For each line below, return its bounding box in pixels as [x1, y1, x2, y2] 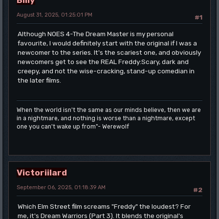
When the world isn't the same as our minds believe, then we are [17, 106, 201, 113]
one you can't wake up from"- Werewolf [17, 123, 129, 130]
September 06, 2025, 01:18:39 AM [17, 184, 106, 191]
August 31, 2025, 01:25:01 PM [17, 11, 92, 18]
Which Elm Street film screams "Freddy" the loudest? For [18, 202, 191, 211]
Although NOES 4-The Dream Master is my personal [18, 30, 174, 38]
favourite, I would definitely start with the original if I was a [18, 39, 197, 47]
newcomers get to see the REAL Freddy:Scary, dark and [18, 58, 189, 66]
